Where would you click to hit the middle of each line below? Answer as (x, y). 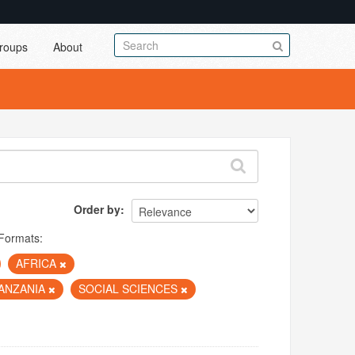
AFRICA (38, 263)
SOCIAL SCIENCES (130, 288)
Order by (97, 209)
